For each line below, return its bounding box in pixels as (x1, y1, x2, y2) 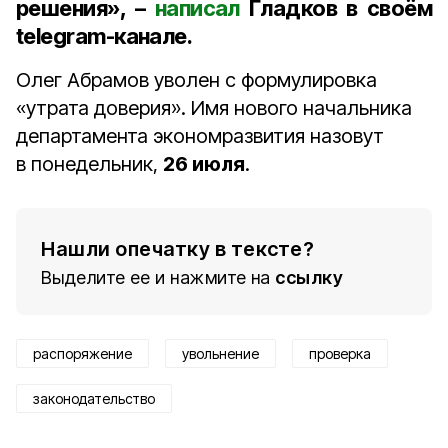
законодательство (33, 390, 155, 407)
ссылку (275, 267, 343, 288)
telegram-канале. (16, 23, 193, 49)
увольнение (182, 345, 259, 362)
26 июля (163, 152, 245, 176)
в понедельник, (16, 152, 163, 176)
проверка (309, 345, 371, 362)
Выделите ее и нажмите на (41, 267, 271, 288)
